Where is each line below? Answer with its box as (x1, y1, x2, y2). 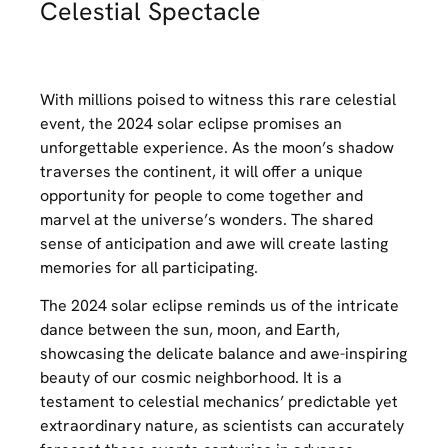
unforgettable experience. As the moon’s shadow (40, 136, 394, 158)
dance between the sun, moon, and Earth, (40, 318, 340, 340)
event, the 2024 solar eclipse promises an (40, 112, 342, 134)
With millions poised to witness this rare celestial (40, 88, 396, 110)
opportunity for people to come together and (40, 184, 363, 206)
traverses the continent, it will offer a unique (40, 160, 363, 182)
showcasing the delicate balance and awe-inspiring (40, 342, 407, 364)
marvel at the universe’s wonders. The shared (40, 208, 373, 230)
